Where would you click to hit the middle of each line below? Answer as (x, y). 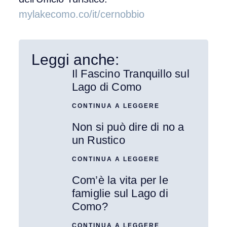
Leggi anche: (75, 59)
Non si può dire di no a (128, 127)
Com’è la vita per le (120, 180)
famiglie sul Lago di (120, 193)
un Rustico (98, 140)
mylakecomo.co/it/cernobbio (81, 14)
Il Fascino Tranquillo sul (130, 73)
